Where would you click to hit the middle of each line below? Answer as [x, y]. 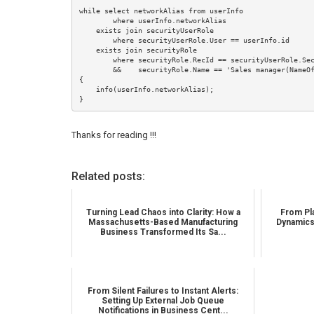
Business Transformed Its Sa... [163, 232]
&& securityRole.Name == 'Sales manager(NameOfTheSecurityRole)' [96, 69]
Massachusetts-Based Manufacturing [163, 222]
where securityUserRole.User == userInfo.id [96, 40]
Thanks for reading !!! [114, 135]
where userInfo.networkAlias [96, 20]
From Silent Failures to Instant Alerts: [163, 291]
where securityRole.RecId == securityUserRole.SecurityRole [96, 60]
